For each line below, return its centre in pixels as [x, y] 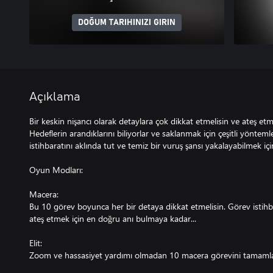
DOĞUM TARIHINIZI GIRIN [127, 23]
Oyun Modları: [56, 170]
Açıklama [55, 97]
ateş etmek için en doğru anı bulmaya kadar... [113, 218]
